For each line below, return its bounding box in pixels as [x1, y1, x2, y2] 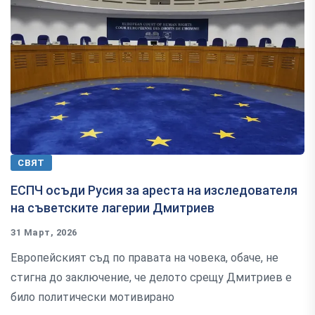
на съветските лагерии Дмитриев [11, 200, 214, 216]
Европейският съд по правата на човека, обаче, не [11, 251, 278, 265]
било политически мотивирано [11, 290, 174, 304]
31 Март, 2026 [11, 227, 77, 238]
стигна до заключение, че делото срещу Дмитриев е [11, 271, 292, 285]
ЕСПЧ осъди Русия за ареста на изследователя [11, 183, 297, 198]
